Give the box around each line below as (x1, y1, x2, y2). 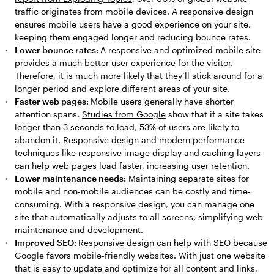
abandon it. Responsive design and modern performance (15, 134, 245, 145)
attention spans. (15, 108, 82, 119)
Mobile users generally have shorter (91, 95, 234, 106)
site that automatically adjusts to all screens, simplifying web (15, 211, 263, 222)
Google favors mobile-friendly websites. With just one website (15, 250, 265, 261)
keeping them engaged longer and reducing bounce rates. (15, 31, 251, 42)
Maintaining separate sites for (126, 172, 249, 183)
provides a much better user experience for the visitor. (15, 57, 233, 68)
